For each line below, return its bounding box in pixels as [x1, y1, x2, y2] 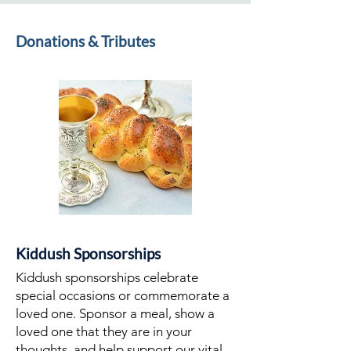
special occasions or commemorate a [16, 288, 230, 303]
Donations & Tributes [16, 32, 155, 50]
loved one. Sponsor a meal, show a [16, 306, 215, 321]
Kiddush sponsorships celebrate [16, 270, 198, 285]
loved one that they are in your [16, 324, 192, 339]
